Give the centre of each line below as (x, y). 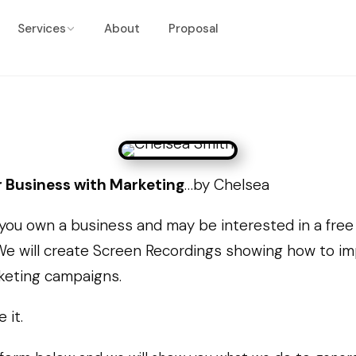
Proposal (193, 29)
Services (42, 29)
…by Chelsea (226, 184)
